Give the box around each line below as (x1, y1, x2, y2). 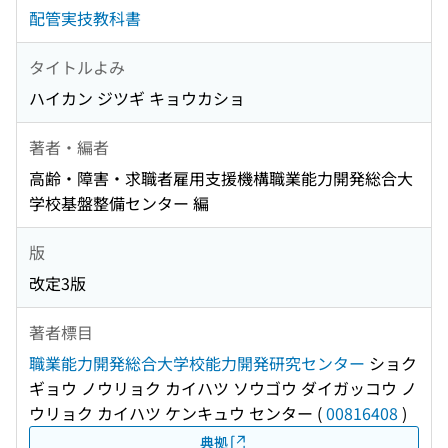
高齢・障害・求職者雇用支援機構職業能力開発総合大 (29, 166, 413, 191)
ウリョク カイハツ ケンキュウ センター (29, 401, 313, 426)
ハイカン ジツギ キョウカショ (29, 86, 245, 111)
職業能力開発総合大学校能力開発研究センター (29, 351, 365, 376)
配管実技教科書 (29, 6, 141, 31)
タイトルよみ (29, 54, 125, 79)
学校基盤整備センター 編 (29, 191, 209, 216)
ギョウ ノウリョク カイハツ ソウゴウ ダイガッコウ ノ (29, 376, 417, 401)
